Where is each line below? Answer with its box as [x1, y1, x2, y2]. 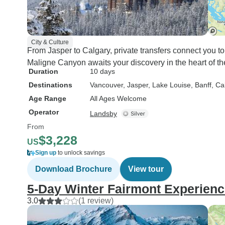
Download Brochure [35, 165, 112, 173]
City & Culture [31, 39, 69, 46]
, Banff [191, 81, 211, 89]
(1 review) [78, 196, 114, 205]
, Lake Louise [148, 81, 191, 89]
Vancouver [90, 81, 123, 89]
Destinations [29, 81, 72, 89]
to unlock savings [56, 149, 105, 156]
